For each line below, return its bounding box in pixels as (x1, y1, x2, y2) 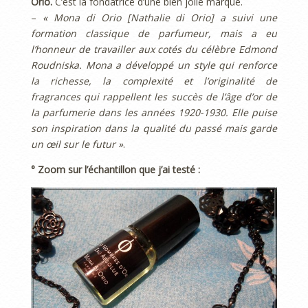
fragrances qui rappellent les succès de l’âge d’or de (31, 90, 277, 104)
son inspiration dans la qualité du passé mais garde (31, 122, 277, 135)
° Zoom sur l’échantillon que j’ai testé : (31, 163, 200, 177)
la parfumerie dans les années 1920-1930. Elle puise (31, 106, 277, 120)
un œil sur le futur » (31, 137, 123, 151)
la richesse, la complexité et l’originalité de (31, 74, 277, 88)
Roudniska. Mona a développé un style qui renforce (31, 58, 277, 72)
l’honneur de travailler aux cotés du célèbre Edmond (31, 43, 277, 56)
